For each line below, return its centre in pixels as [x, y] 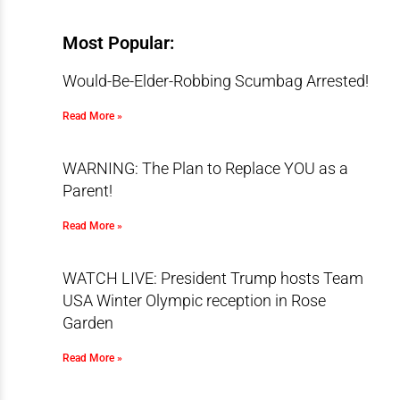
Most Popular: [118, 43]
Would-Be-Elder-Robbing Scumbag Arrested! [215, 81]
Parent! [87, 191]
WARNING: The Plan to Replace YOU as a [205, 168]
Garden [87, 323]
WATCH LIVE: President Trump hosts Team [212, 278]
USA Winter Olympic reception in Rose [194, 300]
